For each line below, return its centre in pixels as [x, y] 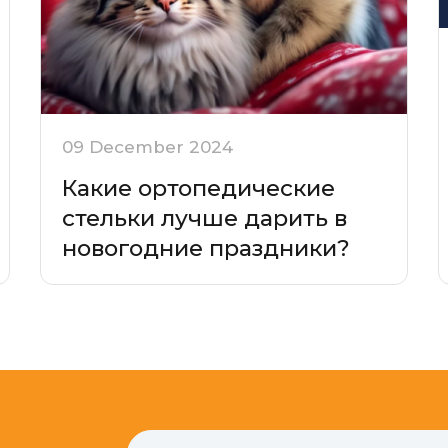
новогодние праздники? [205, 248]
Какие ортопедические [198, 188]
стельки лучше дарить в [204, 218]
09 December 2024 [147, 147]
